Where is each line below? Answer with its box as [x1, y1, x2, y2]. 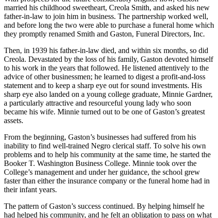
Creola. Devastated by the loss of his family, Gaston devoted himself [4, 54, 213, 63]
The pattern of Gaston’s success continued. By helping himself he [4, 201, 204, 210]
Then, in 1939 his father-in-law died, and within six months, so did [4, 46, 208, 54]
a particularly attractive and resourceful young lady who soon [4, 98, 191, 107]
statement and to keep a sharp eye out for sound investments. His [4, 81, 202, 90]
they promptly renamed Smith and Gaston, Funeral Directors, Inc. [4, 29, 205, 38]
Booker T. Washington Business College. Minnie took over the [4, 159, 197, 167]
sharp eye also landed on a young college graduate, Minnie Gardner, [4, 90, 213, 98]
